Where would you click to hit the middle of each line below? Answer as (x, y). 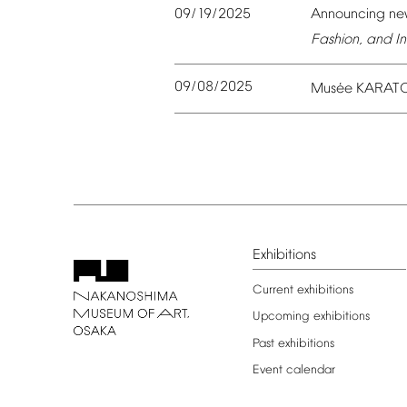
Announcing (348, 15)
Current (273, 291)
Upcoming (281, 317)
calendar (310, 370)
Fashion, (337, 40)
